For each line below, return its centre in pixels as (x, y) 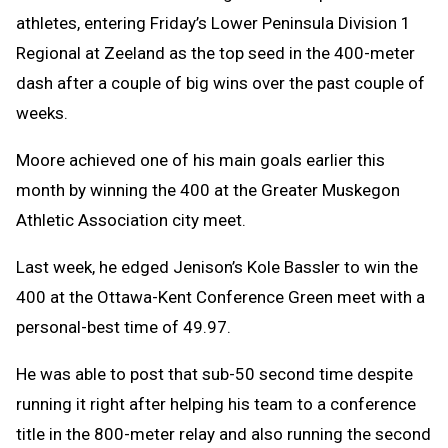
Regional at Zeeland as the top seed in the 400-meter (215, 53)
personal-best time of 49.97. (123, 327)
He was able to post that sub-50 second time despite (214, 374)
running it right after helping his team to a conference (216, 404)
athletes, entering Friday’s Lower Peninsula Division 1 (213, 23)
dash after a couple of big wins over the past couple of (220, 83)
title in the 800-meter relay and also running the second (223, 434)
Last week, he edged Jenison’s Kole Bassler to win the (217, 267)
